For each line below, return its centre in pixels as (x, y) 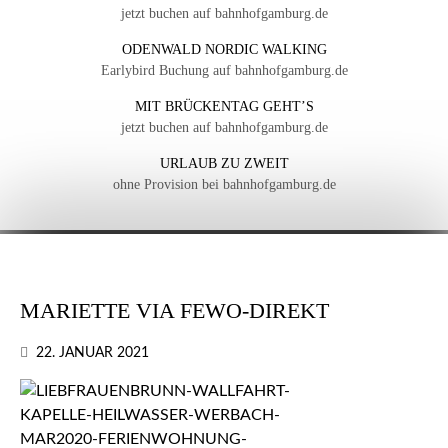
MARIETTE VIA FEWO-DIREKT (174, 311)
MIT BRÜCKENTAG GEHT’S (224, 107)
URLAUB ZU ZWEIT (224, 164)
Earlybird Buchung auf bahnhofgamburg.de (224, 71)
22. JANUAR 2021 (92, 353)
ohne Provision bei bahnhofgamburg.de (224, 185)
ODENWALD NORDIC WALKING (224, 50)
